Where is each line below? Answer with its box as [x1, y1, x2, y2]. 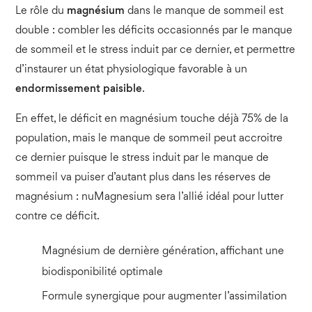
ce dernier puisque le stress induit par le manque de [15, 153, 270, 164]
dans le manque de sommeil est [125, 6, 284, 17]
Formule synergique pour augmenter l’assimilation [42, 291, 288, 302]
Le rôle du [15, 6, 68, 17]
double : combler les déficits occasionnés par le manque [15, 25, 293, 36]
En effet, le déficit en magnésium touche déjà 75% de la [15, 114, 289, 125]
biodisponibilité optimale [42, 267, 164, 278]
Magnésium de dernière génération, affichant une [42, 246, 285, 257]
